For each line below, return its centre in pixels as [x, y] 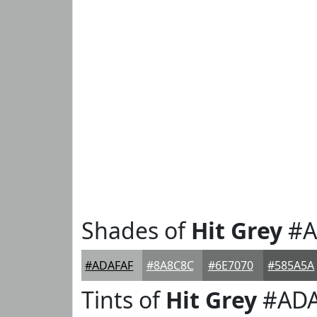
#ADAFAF [109, 265]
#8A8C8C [170, 265]
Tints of [123, 300]
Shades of [136, 230]
